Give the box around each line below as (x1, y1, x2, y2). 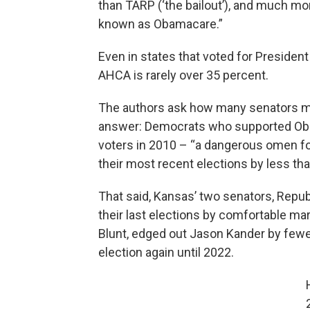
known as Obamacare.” (98, 16, 223, 31)
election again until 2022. (98, 244, 234, 259)
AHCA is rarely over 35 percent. (98, 67, 268, 82)
